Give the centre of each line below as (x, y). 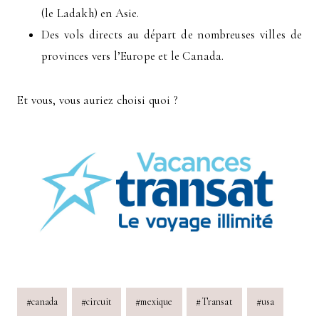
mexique (157, 302)
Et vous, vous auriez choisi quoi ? (98, 100)
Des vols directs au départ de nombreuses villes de (172, 35)
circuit (99, 302)
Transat (217, 302)
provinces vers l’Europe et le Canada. (133, 56)
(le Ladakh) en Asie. (90, 14)
